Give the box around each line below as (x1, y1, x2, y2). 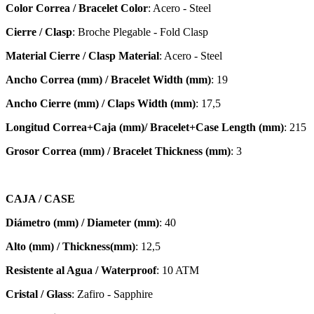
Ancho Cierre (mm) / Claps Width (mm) (6, 97, 196, 109)
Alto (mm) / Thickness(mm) (6, 240, 135, 252)
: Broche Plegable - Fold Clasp (72, 25, 208, 38)
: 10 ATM (156, 264, 199, 276)
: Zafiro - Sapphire (71, 287, 153, 300)
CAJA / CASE (6, 192, 75, 205)
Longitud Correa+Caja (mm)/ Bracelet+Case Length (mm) (6, 121, 284, 133)
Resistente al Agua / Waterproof (6, 264, 156, 276)
